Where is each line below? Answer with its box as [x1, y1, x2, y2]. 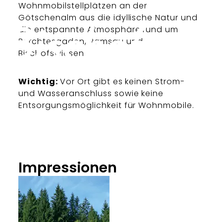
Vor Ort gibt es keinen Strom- [60, 75, 185, 87]
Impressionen [18, 157, 117, 177]
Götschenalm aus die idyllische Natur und [18, 12, 198, 24]
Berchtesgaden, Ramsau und [18, 36, 143, 48]
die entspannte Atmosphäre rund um [18, 24, 179, 36]
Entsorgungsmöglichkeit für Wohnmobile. [18, 99, 195, 111]
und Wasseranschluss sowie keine [18, 87, 164, 99]
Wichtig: [18, 75, 60, 87]
